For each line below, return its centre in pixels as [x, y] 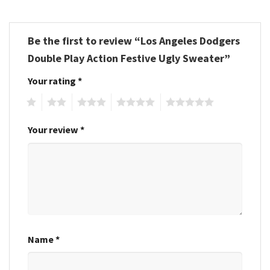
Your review [54, 130]
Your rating [53, 80]
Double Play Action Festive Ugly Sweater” [130, 58]
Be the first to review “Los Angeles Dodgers [134, 40]
